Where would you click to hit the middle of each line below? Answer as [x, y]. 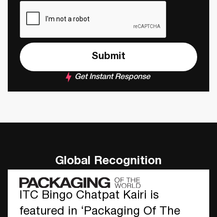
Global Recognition [108, 162]
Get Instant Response [112, 77]
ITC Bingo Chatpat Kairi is [89, 195]
